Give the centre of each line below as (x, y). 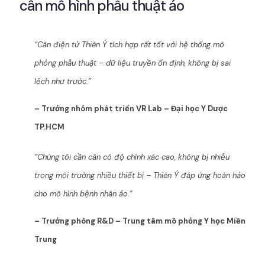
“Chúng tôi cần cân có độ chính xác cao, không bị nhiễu (132, 157)
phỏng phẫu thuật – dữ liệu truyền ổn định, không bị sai (132, 63)
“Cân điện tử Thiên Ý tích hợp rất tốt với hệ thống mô (129, 45)
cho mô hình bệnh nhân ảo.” (83, 194)
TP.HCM (49, 127)
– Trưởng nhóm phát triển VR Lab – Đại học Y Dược (131, 109)
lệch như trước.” (63, 82)
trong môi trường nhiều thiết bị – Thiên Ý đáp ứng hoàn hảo (140, 176)
